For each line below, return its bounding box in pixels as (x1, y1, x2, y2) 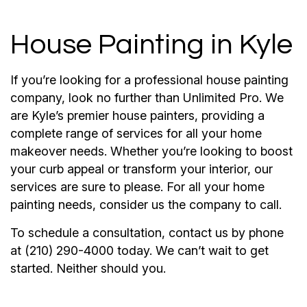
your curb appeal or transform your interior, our (10, 161, 273, 176)
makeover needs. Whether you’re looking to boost (10, 143, 293, 158)
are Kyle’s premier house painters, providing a (10, 108, 265, 123)
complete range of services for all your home (10, 125, 262, 140)
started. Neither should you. (10, 260, 166, 275)
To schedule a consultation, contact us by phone (10, 225, 284, 240)
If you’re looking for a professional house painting (10, 72, 288, 87)
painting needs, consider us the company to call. (10, 197, 282, 212)
